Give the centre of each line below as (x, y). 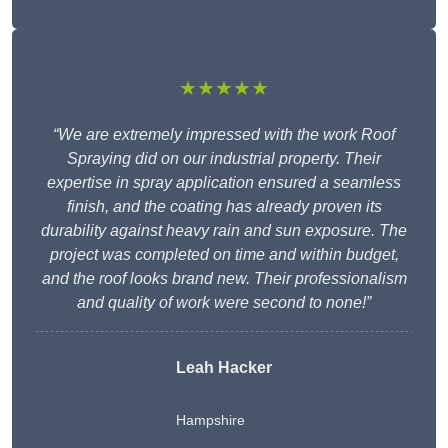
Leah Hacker (224, 368)
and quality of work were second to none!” (224, 303)
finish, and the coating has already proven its (224, 207)
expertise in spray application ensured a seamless (224, 183)
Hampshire (210, 420)
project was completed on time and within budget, (224, 255)
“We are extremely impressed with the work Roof (224, 135)
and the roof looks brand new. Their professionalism (224, 279)
